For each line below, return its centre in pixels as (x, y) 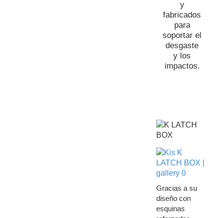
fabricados (182, 15)
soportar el (182, 35)
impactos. (182, 66)
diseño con (173, 198)
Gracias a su (176, 188)
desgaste (182, 45)
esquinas (170, 209)
